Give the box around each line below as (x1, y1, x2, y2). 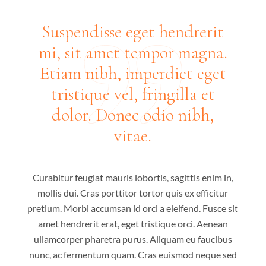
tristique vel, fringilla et (50, 83, 215, 105)
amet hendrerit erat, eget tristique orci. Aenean (37, 217, 228, 229)
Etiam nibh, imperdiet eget (39, 62, 226, 84)
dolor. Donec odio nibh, (52, 103, 214, 126)
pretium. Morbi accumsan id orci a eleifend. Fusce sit (27, 202, 239, 214)
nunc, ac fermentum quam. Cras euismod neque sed (28, 248, 237, 260)
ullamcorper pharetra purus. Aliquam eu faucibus (33, 233, 232, 245)
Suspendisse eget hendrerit (42, 20, 224, 43)
